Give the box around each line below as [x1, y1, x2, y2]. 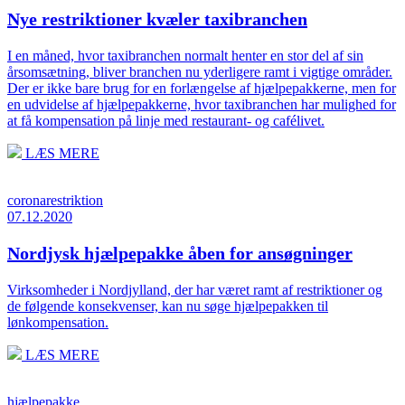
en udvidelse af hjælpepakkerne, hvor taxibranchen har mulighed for [7, 96, 396, 112]
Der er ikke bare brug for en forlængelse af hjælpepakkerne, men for [7, 80, 396, 96]
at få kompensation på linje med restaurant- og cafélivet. [7, 112, 325, 128]
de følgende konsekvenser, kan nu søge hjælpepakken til [7, 297, 328, 314]
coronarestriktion [7, 192, 103, 208]
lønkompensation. [7, 314, 108, 330]
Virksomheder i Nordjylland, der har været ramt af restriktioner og [7, 281, 382, 297]
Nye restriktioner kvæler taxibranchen [7, 8, 307, 29]
